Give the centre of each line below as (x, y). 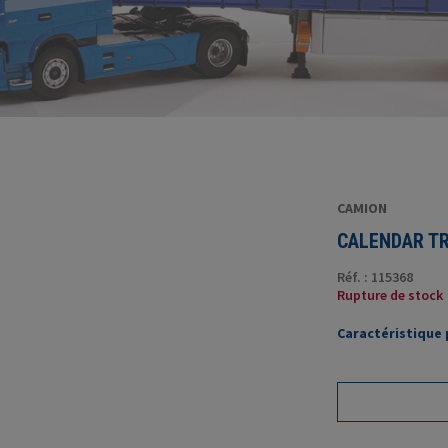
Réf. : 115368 (374, 277)
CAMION (361, 208)
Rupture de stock (389, 295)
